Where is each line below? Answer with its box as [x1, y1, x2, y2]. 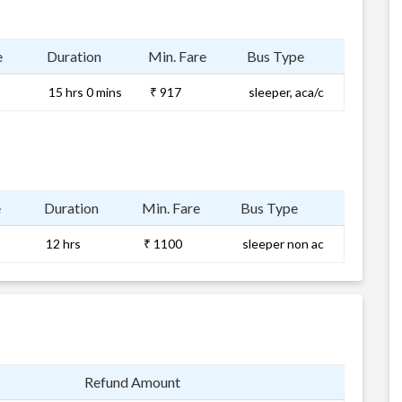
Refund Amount [84, 373, 180, 390]
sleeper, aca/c [249, 84, 324, 100]
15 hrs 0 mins [48, 84, 122, 100]
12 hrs [46, 236, 81, 251]
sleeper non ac [242, 236, 324, 251]
